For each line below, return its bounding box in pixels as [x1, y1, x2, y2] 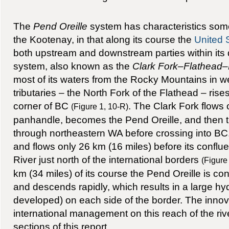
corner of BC [13, 100, 71, 111]
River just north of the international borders [13, 153, 201, 165]
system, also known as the [13, 60, 132, 72]
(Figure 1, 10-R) [71, 101, 128, 111]
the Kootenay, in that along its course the [13, 33, 194, 45]
